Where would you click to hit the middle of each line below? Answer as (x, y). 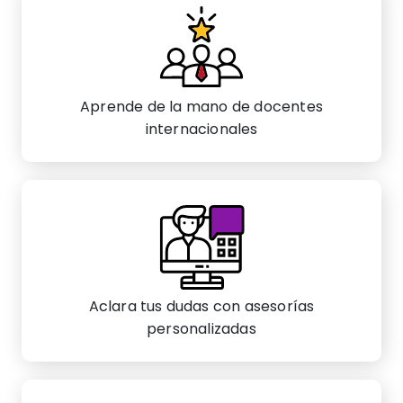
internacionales (201, 129)
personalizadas (201, 328)
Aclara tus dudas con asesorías (201, 306)
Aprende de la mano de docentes (201, 106)
